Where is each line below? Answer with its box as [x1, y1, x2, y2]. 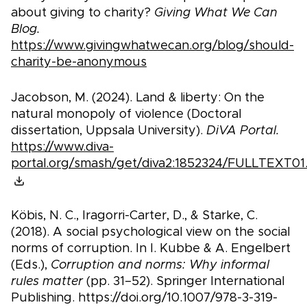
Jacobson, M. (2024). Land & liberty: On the [11, 92, 265, 105]
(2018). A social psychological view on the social [11, 226, 290, 239]
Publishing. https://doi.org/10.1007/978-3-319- [11, 292, 278, 305]
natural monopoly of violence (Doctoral [11, 108, 241, 121]
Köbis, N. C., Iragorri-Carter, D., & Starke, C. [11, 210, 258, 223]
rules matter [11, 275, 83, 288]
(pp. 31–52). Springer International [83, 275, 284, 288]
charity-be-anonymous [11, 56, 147, 69]
